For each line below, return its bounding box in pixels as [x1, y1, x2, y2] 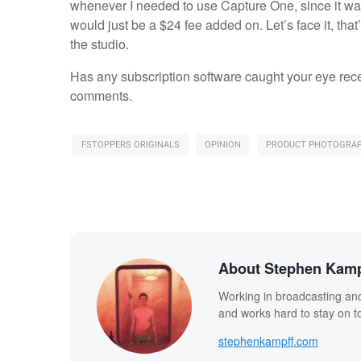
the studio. [69, 35, 129, 54]
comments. [69, 86, 132, 106]
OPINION [204, 138, 241, 152]
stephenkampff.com [218, 332, 318, 349]
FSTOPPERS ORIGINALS [81, 138, 180, 152]
